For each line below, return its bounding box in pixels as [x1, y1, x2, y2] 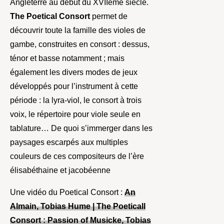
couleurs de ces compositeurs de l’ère [10, 152, 144, 161]
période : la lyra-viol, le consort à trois [10, 96, 141, 105]
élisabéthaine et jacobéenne [10, 166, 110, 175]
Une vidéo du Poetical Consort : [10, 188, 124, 197]
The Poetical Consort [10, 12, 90, 21]
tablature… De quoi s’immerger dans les [10, 124, 152, 133]
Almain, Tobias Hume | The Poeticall [10, 202, 145, 211]
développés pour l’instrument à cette [10, 82, 138, 91]
